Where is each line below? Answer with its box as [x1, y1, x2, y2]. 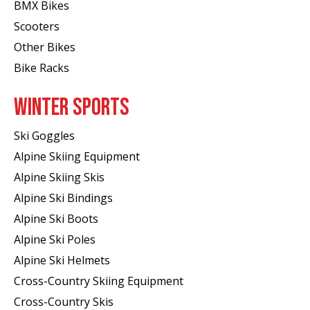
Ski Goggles [14, 127, 75, 143]
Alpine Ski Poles [14, 231, 95, 247]
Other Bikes [14, 39, 75, 55]
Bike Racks [14, 60, 69, 76]
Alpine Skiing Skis [14, 169, 104, 185]
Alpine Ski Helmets [14, 252, 110, 268]
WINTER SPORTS [14, 93, 129, 123]
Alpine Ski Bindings [14, 190, 113, 206]
